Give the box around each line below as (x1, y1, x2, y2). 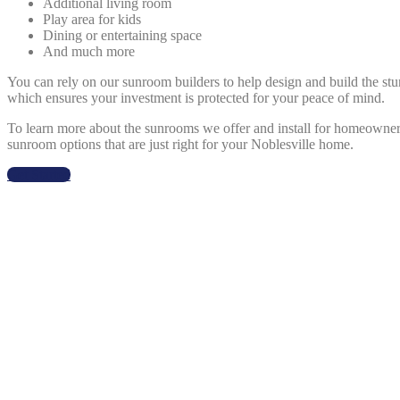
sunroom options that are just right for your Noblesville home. (7, 136, 354, 152)
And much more (43, 43, 135, 59)
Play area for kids (43, 11, 141, 27)
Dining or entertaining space (43, 27, 202, 43)
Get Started (7, 166, 71, 182)
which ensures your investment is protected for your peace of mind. (7, 89, 385, 105)
